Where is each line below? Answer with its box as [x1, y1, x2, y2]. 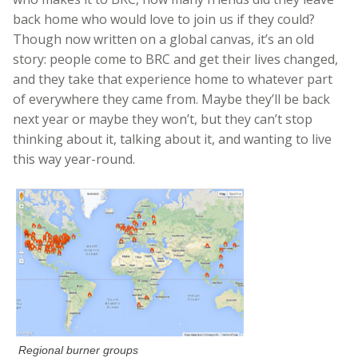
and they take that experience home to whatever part [13, 70, 332, 88]
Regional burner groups [18, 343, 139, 356]
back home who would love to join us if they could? [13, 10, 315, 28]
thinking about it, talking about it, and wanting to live [13, 129, 332, 148]
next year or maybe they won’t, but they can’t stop [13, 109, 312, 128]
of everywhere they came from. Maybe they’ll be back [13, 89, 330, 108]
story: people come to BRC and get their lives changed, [13, 50, 338, 68]
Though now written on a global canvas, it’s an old [13, 30, 314, 48]
